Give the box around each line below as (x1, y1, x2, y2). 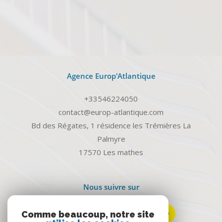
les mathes (107, 147, 143, 158)
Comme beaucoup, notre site (21, 209, 155, 220)
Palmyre (97, 134, 125, 144)
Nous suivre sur (83, 182, 139, 192)
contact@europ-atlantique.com (58, 107, 164, 117)
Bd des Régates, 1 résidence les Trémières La (31, 120, 191, 131)
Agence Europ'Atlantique (66, 70, 156, 81)
